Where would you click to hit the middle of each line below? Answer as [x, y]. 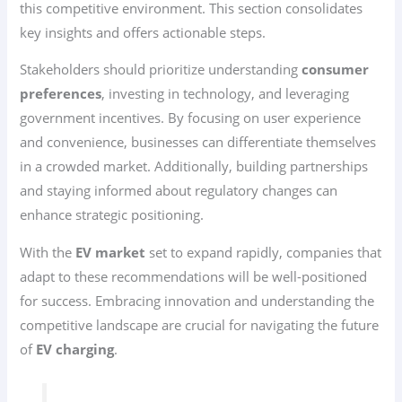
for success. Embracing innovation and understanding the [197, 301]
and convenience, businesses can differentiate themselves [198, 142]
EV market [111, 252]
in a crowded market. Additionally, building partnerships [194, 166]
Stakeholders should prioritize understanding [161, 70]
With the [48, 252]
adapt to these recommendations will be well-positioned [194, 276]
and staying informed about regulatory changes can [179, 191]
